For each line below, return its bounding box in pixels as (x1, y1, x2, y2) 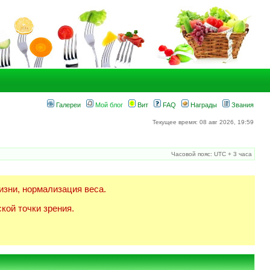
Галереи (54, 101, 81, 108)
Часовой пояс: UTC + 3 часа (171, 151, 252, 157)
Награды (189, 101, 217, 108)
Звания (230, 101, 254, 108)
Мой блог (93, 101, 123, 108)
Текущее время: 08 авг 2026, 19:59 (152, 119, 254, 125)
